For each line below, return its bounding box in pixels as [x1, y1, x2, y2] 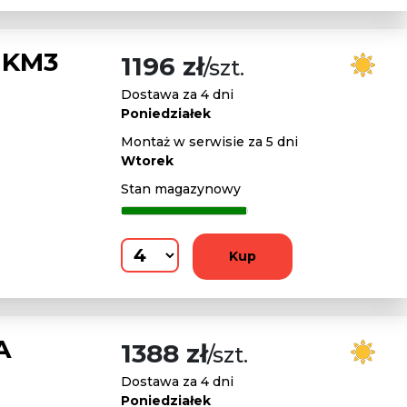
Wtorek [121, 153, 174, 169]
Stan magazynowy [121, 181, 241, 197]
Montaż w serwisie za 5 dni [121, 134, 298, 150]
